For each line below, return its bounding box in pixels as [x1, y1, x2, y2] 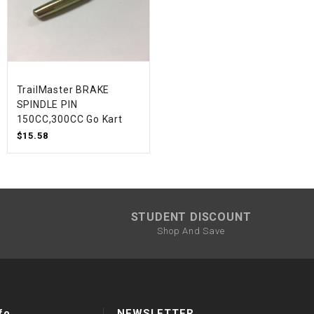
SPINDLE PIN [16, 99, 78, 111]
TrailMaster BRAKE [16, 84, 110, 96]
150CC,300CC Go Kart [16, 114, 123, 125]
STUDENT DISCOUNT [130, 210, 252, 224]
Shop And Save [157, 225, 225, 236]
